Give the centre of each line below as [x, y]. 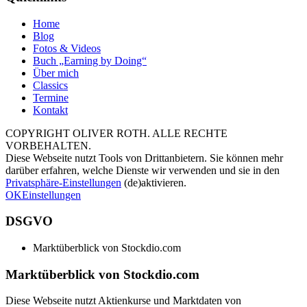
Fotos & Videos [67, 48]
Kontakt [50, 110]
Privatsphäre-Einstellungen [63, 182]
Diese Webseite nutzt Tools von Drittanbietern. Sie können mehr [144, 158]
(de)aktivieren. [154, 182]
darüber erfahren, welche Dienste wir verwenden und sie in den [143, 170]
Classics [50, 85]
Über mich [56, 73]
